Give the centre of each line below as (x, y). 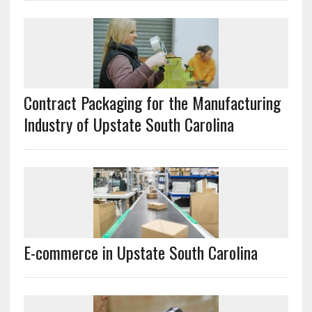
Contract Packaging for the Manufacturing (152, 103)
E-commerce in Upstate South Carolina (140, 252)
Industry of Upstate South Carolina (128, 124)
